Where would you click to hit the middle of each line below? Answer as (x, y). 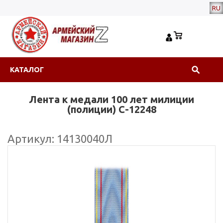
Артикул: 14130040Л (60, 139)
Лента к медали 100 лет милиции (111, 99)
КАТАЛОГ (27, 70)
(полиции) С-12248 (111, 109)
